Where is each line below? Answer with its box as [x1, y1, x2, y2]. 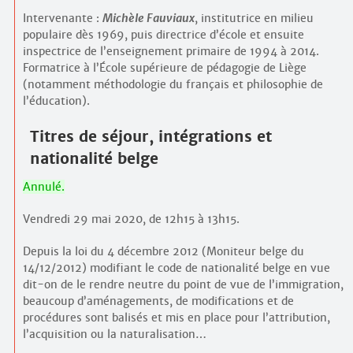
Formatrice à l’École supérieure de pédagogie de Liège [22, 61, 307, 76]
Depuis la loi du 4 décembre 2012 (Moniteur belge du [22, 243, 304, 258]
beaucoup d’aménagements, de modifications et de [22, 293, 294, 308]
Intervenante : [22, 11, 102, 26]
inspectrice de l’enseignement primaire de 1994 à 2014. [22, 44, 319, 59]
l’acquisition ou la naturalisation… [22, 326, 206, 341]
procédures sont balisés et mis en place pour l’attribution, [22, 310, 330, 325]
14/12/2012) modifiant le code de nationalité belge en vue [22, 260, 330, 275]
